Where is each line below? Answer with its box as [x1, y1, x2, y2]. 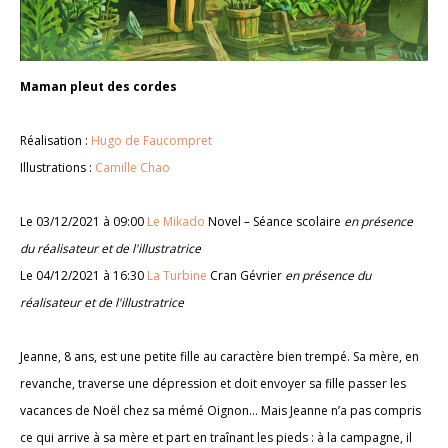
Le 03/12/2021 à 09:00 [20, 213, 147, 231]
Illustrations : [20, 159, 95, 177]
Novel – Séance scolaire [205, 213, 344, 231]
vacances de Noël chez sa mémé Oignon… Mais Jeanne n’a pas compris [20, 402, 421, 420]
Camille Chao [95, 159, 170, 177]
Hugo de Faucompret [91, 132, 212, 150]
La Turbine [147, 267, 207, 285]
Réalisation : [20, 132, 91, 150]
